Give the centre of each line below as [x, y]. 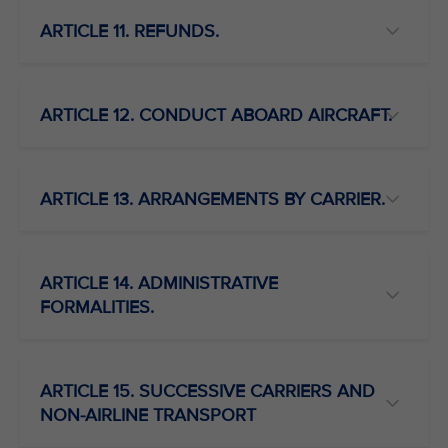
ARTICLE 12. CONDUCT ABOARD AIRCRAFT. [216, 115]
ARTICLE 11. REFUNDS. [129, 31]
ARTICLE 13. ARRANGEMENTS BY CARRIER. [212, 199]
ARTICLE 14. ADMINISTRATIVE [159, 283]
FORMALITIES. [97, 307]
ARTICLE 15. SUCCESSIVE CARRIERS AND [207, 391]
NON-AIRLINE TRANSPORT [148, 415]
